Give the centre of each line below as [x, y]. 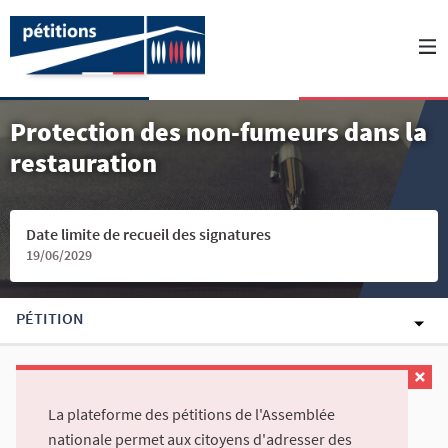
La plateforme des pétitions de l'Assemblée [191, 414]
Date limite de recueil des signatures [148, 234]
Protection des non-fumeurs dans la [218, 131]
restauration [83, 162]
